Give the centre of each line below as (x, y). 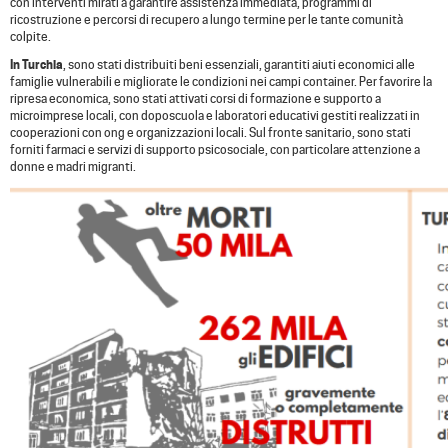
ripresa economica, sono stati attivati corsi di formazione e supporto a (195, 99)
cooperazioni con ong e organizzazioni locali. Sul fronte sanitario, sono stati (210, 133)
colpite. (30, 37)
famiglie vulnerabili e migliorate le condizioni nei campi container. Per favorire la (221, 82)
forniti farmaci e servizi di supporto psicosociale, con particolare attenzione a (215, 150)
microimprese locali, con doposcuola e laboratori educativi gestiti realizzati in (215, 116)
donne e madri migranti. (73, 167)
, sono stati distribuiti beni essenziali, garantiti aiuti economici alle (239, 65)
